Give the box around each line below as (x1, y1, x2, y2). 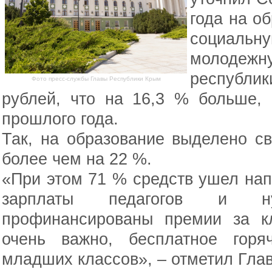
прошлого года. (2, 109, 118, 128)
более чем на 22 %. (2, 149, 152, 168)
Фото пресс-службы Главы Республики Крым (31, 75, 161, 82)
